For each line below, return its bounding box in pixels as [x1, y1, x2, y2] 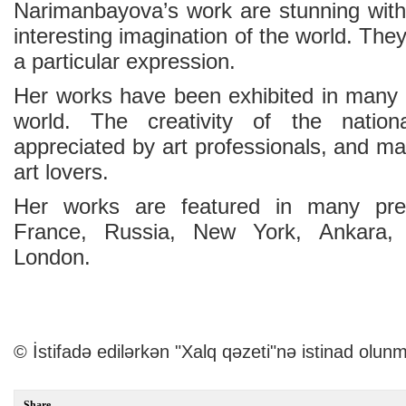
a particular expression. [14, 49, 236, 73]
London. [14, 245, 91, 269]
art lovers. [14, 159, 109, 184]
